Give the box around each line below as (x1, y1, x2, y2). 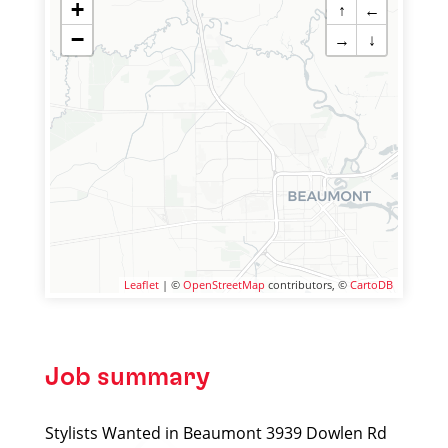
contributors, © (265, 277, 350, 292)
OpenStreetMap (183, 277, 265, 292)
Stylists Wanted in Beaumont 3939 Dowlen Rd (45, 422, 387, 444)
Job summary (45, 364, 210, 390)
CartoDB (350, 277, 393, 292)
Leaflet (124, 277, 159, 292)
